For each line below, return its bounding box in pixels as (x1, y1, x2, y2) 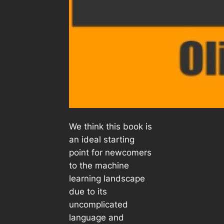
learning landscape (68, 173, 145, 183)
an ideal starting (68, 134, 134, 144)
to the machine (68, 160, 129, 170)
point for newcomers (68, 147, 151, 157)
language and (68, 212, 124, 222)
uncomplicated (68, 199, 128, 209)
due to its (68, 186, 107, 196)
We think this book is (68, 121, 152, 131)
